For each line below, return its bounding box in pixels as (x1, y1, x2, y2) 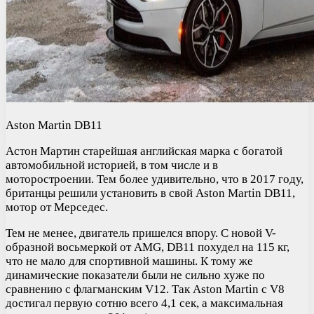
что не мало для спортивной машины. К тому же (6, 254, 253, 268)
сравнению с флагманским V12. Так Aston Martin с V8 (6, 282, 285, 296)
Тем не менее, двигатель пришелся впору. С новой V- (6, 226, 276, 240)
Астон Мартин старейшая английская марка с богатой (6, 144, 282, 158)
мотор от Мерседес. (6, 200, 108, 214)
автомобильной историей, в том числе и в (6, 158, 218, 172)
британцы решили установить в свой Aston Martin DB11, (6, 186, 295, 200)
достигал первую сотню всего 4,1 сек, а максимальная (6, 296, 283, 310)
